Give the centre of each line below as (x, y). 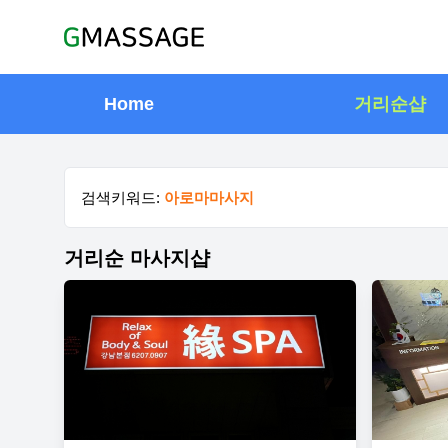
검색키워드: (122, 197)
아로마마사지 (209, 197)
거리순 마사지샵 (137, 258)
